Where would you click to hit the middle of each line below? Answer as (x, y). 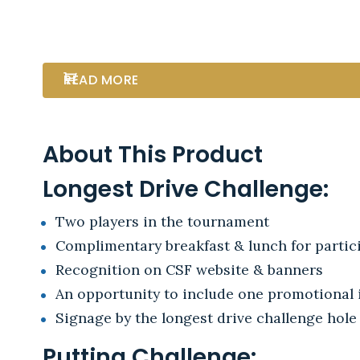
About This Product (153, 154)
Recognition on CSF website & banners (189, 269)
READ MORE (101, 80)
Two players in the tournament (162, 221)
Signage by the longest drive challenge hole (206, 317)
